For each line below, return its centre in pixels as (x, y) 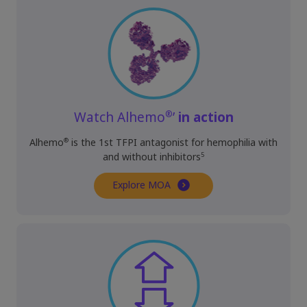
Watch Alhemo (119, 118)
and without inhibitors (152, 157)
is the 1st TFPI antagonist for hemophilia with (173, 143)
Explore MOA (142, 185)
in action (206, 118)
